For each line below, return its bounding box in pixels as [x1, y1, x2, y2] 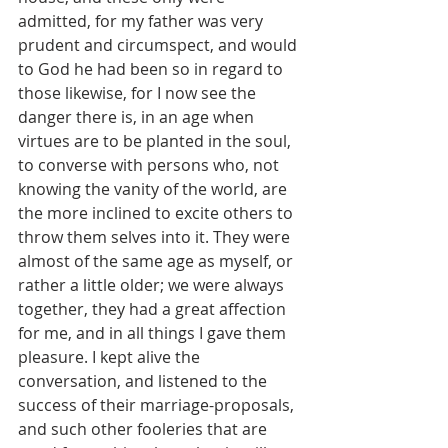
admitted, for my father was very [18, 10, 267, 33]
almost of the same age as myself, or [18, 250, 297, 273]
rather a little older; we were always [18, 274, 288, 297]
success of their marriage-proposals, [18, 394, 298, 417]
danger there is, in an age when [18, 106, 258, 129]
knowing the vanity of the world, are [18, 178, 291, 201]
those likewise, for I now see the [18, 82, 260, 105]
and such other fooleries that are [18, 418, 271, 441]
